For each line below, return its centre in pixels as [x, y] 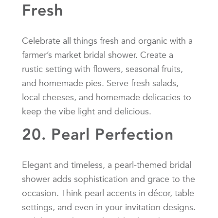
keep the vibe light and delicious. [87, 111]
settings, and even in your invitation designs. [109, 207]
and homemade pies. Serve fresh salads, [100, 83]
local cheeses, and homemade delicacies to [107, 97]
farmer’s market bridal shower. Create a [98, 54]
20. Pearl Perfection [98, 134]
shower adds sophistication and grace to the [109, 179]
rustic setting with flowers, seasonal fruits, [102, 69]
